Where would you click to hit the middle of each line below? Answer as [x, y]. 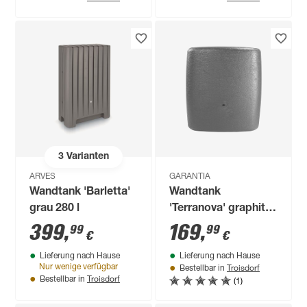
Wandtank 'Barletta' [80, 193]
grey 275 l [194, 225]
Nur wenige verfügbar [78, 267]
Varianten [86, 157]
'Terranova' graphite [221, 209]
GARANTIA [190, 177]
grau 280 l [55, 209]
